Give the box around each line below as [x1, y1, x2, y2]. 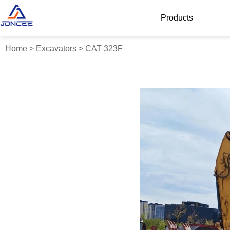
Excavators [36, 44, 76, 53]
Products [160, 13, 193, 22]
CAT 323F [85, 44, 123, 53]
